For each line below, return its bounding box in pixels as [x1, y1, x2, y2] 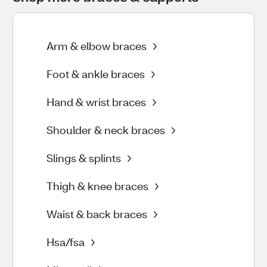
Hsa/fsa [46, 235, 85, 249]
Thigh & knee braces [46, 179, 148, 193]
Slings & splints [46, 151, 121, 165]
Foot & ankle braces [46, 67, 145, 81]
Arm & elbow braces [46, 39, 147, 53]
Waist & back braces [46, 207, 147, 221]
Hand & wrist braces [46, 95, 146, 109]
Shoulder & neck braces [46, 123, 165, 137]
